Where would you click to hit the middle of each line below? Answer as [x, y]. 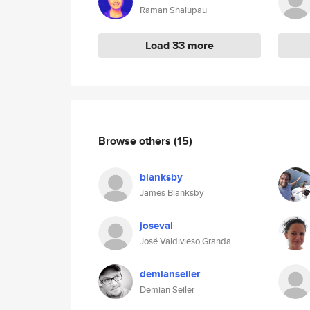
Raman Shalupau [173, 10]
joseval [156, 226]
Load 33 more [180, 45]
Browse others [136, 140]
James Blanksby [172, 193]
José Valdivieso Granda [185, 241]
